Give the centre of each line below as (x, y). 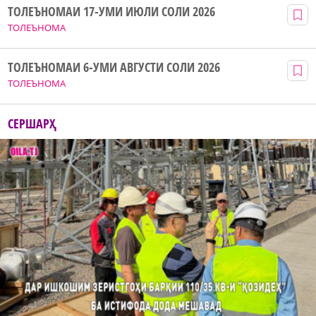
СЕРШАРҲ (32, 123)
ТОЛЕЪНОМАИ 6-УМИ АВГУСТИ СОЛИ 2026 (114, 67)
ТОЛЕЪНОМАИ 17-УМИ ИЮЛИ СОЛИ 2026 (111, 11)
